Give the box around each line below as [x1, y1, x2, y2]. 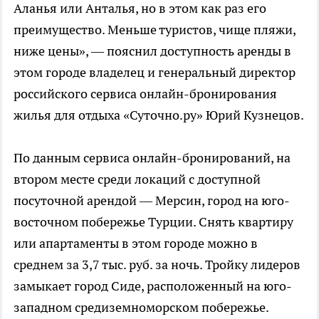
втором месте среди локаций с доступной [14, 170, 261, 187]
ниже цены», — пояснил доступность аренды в [14, 42, 291, 59]
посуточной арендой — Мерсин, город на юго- [14, 192, 290, 209]
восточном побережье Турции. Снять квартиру [14, 213, 293, 230]
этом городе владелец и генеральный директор [14, 63, 296, 80]
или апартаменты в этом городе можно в [14, 234, 258, 251]
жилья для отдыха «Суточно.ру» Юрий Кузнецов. [14, 106, 304, 123]
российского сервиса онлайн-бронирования [14, 85, 277, 102]
